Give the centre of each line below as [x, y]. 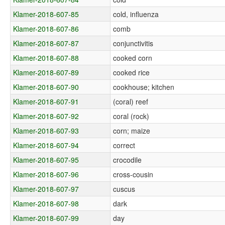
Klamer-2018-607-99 [46, 218]
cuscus [124, 189]
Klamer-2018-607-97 [46, 189]
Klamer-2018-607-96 [46, 174]
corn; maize [132, 130]
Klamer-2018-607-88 [46, 58]
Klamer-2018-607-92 [46, 116]
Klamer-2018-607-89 [46, 72]
